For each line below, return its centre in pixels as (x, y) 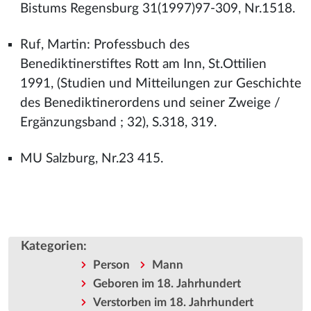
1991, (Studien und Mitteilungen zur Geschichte (160, 84)
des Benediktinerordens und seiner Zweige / (150, 103)
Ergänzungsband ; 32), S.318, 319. (118, 123)
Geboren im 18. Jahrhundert (167, 284)
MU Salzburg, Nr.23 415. (91, 159)
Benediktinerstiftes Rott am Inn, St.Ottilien (143, 64)
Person (111, 265)
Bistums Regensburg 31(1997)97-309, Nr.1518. (157, 9)
